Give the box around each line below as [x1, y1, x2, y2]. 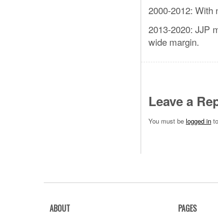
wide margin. [148, 35, 199, 49]
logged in [186, 116, 211, 126]
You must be [148, 116, 186, 126]
